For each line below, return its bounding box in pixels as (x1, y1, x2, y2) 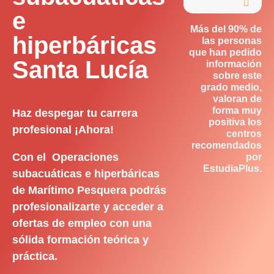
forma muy (212, 105, 262, 116)
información (206, 59, 262, 69)
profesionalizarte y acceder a (12, 201, 163, 213)
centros (226, 128, 262, 139)
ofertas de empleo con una (12, 217, 152, 229)
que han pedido (189, 47, 262, 57)
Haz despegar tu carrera (12, 107, 138, 119)
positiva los (209, 117, 262, 127)
